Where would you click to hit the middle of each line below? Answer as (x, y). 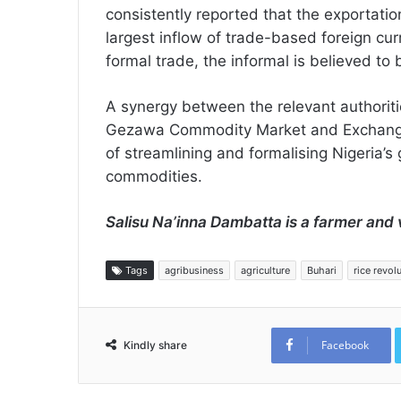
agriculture (265, 271)
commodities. (156, 177)
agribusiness (194, 271)
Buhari (322, 271)
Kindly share (155, 346)
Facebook (345, 346)
